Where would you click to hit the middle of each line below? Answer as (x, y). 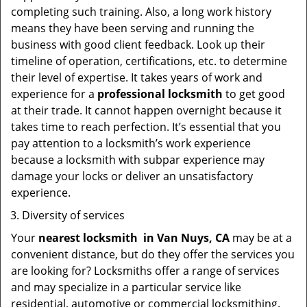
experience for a (54, 94)
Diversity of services (73, 215)
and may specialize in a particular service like (126, 287)
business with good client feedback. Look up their (138, 45)
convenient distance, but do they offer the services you (153, 254)
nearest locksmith (88, 238)
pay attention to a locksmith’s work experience (131, 143)
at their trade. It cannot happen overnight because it (146, 110)
